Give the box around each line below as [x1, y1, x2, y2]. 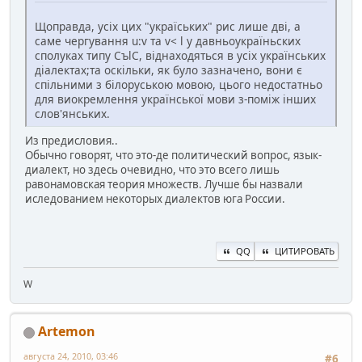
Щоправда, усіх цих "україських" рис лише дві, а [35, 19, 301, 35]
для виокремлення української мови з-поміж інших [35, 91, 316, 107]
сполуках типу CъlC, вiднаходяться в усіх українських [35, 48, 326, 64]
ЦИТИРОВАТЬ [275, 245, 335, 258]
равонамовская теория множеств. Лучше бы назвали [25, 177, 303, 192]
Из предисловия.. [25, 133, 118, 149]
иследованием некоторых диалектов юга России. [25, 192, 285, 207]
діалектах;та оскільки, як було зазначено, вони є [35, 62, 302, 78]
